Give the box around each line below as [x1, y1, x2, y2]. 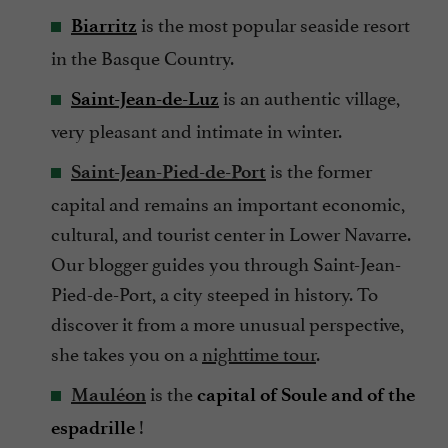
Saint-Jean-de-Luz [71, 87, 219, 111]
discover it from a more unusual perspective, [51, 308, 404, 337]
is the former [266, 155, 372, 184]
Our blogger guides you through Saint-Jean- [51, 248, 401, 277]
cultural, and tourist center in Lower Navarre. [51, 218, 411, 247]
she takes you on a [51, 338, 202, 367]
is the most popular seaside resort [137, 9, 410, 38]
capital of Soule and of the [197, 383, 415, 407]
